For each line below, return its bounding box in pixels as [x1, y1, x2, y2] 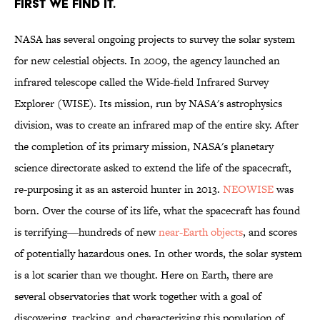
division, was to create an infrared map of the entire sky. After [14, 117, 299, 133]
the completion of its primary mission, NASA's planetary [14, 139, 274, 154]
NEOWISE [223, 181, 274, 197]
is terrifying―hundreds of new [14, 224, 159, 240]
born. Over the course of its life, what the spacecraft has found [14, 203, 300, 219]
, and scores [243, 224, 297, 240]
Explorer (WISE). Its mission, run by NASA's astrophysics [14, 96, 282, 111]
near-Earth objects [159, 224, 243, 240]
